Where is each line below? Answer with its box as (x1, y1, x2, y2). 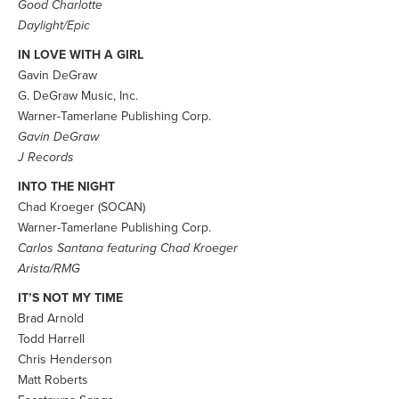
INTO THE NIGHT (18, 179, 115, 194)
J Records (18, 150, 74, 165)
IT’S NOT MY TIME (18, 290, 123, 305)
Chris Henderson (18, 352, 112, 367)
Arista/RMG (18, 261, 80, 276)
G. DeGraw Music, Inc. (18, 88, 138, 103)
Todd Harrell (18, 331, 85, 346)
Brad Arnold (18, 311, 84, 326)
